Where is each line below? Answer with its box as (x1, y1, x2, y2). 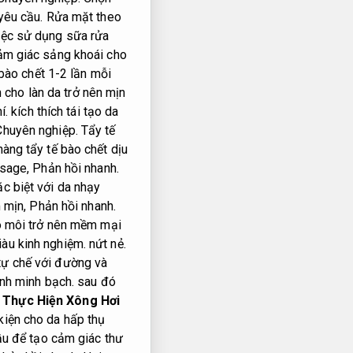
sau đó (74, 274, 116, 290)
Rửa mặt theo (43, 9, 121, 25)
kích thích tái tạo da (8, 104, 119, 120)
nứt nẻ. (85, 236, 126, 252)
